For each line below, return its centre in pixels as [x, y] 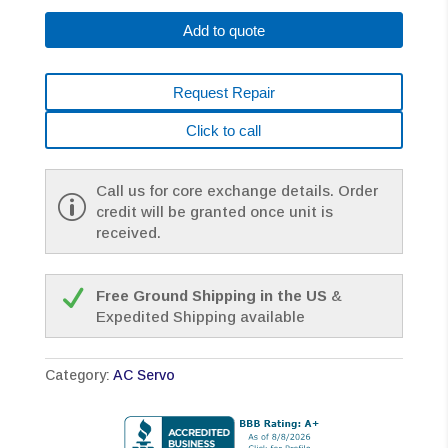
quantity [73, 95]
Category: [78, 375]
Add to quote [223, 30]
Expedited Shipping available [200, 317]
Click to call [224, 130]
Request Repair [223, 92]
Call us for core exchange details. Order [236, 191]
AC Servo [143, 375]
